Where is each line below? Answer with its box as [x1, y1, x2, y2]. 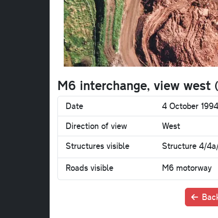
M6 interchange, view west [57, 76, 215, 94]
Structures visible [66, 140, 129, 152]
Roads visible [66, 162, 113, 174]
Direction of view [66, 120, 127, 132]
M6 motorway [162, 162, 212, 174]
